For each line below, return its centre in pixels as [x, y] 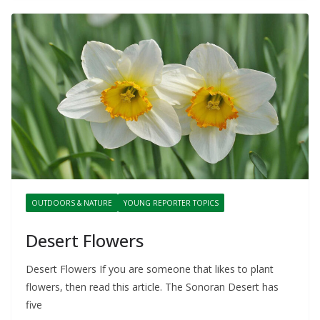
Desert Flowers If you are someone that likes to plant [150, 269]
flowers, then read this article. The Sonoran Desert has [152, 286]
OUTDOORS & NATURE [72, 202]
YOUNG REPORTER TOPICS [171, 202]
